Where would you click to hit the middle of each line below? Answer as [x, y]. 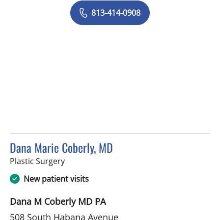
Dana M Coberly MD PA [58, 201]
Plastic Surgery [37, 161]
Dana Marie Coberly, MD [61, 147]
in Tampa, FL [87, 160]
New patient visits [56, 179]
